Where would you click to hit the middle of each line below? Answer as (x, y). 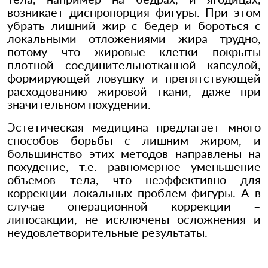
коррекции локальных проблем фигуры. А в (134, 193)
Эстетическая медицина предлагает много (134, 127)
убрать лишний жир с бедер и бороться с (134, 25)
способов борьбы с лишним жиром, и (134, 140)
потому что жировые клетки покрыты (134, 52)
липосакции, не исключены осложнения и (134, 219)
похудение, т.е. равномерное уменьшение (134, 167)
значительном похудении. (79, 104)
